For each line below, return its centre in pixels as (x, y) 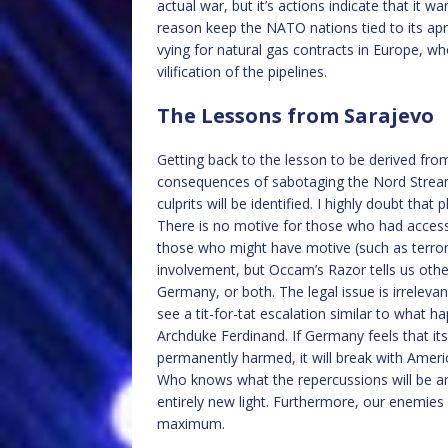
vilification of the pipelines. (242, 71)
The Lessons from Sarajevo (295, 115)
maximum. (191, 423)
